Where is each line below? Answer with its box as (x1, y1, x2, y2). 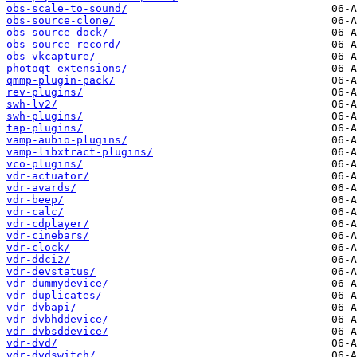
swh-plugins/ (6, 110, 83, 123)
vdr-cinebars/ (6, 229, 89, 242)
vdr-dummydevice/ (6, 277, 108, 290)
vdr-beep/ (6, 194, 64, 206)
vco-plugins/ (6, 158, 83, 171)
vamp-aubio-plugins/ (6, 134, 127, 147)
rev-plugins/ (6, 86, 83, 99)
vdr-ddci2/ (6, 253, 70, 266)
